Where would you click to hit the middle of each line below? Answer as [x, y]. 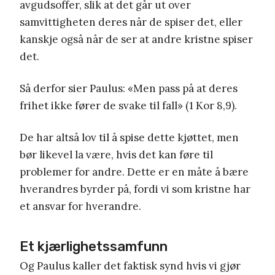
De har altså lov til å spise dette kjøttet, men [129, 137]
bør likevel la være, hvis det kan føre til [116, 154]
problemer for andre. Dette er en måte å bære [134, 172]
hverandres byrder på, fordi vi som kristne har [135, 189]
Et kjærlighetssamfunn [94, 246]
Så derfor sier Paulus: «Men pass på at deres [129, 88]
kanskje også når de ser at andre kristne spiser [136, 39]
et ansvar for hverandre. [80, 206]
